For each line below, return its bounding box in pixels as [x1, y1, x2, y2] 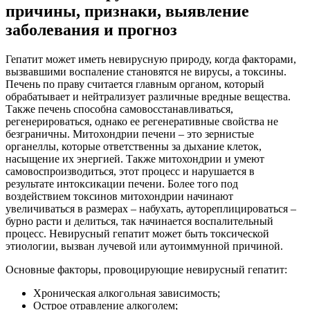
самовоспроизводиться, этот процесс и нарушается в [6, 165, 255, 177]
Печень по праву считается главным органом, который [6, 77, 264, 90]
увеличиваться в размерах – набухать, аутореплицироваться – [6, 202, 296, 215]
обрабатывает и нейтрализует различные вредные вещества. [6, 90, 291, 102]
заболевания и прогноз [6, 21, 177, 39]
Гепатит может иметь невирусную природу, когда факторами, [6, 53, 296, 65]
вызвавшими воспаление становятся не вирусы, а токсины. [6, 65, 286, 77]
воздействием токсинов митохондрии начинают [6, 190, 233, 202]
